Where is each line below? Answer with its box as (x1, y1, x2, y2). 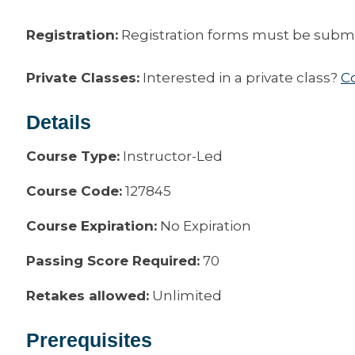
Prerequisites (26, 329, 152, 351)
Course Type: (26, 148, 120, 164)
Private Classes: (26, 70, 139, 86)
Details (26, 111, 91, 133)
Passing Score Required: (26, 253, 200, 269)
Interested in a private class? (139, 70, 341, 86)
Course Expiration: (26, 218, 157, 234)
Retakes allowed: (26, 288, 149, 303)
